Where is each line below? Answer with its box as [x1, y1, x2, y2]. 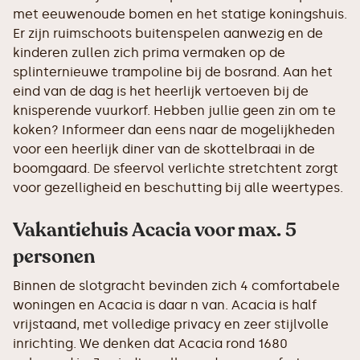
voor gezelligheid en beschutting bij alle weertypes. [13, 180, 343, 195]
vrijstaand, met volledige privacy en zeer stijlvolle [13, 317, 329, 332]
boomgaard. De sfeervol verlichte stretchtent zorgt [13, 161, 338, 176]
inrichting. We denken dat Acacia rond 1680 [13, 336, 288, 351]
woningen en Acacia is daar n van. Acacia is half [13, 297, 317, 313]
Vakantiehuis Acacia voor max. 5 [13, 217, 297, 243]
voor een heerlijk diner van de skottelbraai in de [13, 141, 315, 157]
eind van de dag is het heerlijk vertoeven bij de [13, 84, 309, 99]
